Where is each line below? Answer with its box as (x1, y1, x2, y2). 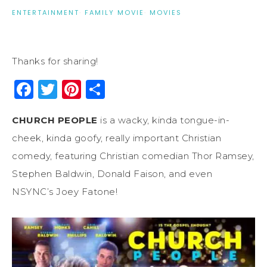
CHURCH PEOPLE (12, 114, 98, 126)
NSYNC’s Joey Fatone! (12, 185, 117, 197)
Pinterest (81, 77, 171, 101)
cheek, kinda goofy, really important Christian (12, 132, 221, 144)
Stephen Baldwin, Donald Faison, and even (12, 167, 212, 179)
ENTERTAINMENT (12, 7, 79, 17)
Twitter (57, 77, 126, 101)
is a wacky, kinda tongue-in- (97, 114, 229, 126)
